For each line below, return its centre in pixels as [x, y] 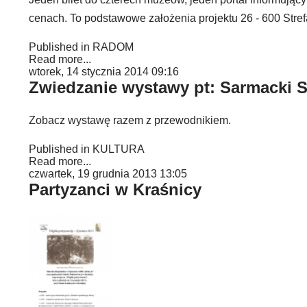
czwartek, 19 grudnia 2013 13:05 [108, 174]
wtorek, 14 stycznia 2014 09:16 [104, 72]
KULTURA [119, 149]
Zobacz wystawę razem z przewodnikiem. [130, 121]
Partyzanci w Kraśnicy [115, 190]
